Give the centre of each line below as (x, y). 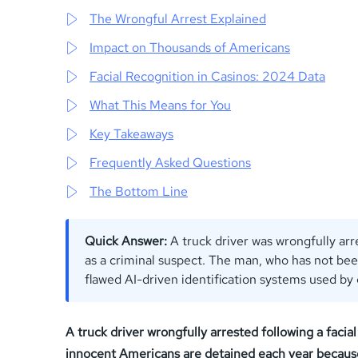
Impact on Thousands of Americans (190, 47)
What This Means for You (160, 105)
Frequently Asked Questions (170, 162)
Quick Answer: (126, 241)
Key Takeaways (131, 133)
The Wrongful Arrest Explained (178, 18)
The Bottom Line (139, 191)
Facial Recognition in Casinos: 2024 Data (207, 76)
